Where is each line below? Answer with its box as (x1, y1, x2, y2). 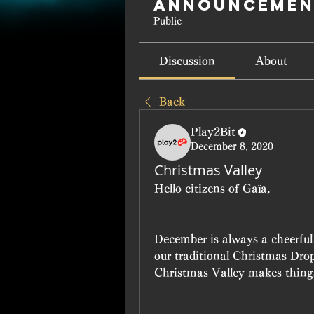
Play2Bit (191, 126, 235, 137)
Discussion (159, 55, 216, 67)
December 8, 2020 (191, 141, 273, 151)
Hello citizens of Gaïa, (154, 183, 270, 194)
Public (153, 16, 182, 26)
